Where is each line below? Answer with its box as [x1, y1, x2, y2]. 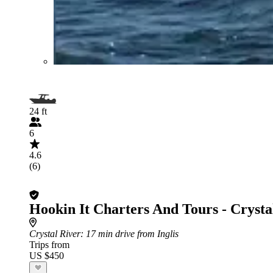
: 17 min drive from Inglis [80, 228, 179, 239]
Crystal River [29, 228, 80, 239]
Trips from [29, 239, 69, 250]
